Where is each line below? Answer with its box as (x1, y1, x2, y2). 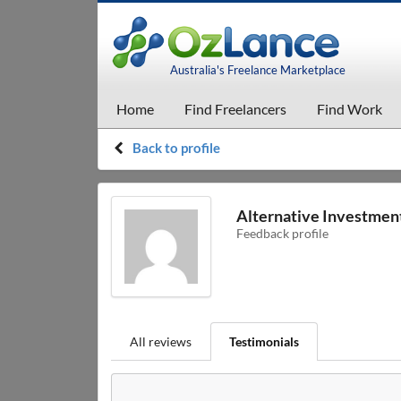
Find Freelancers (183, 100, 286, 118)
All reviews (129, 333, 192, 349)
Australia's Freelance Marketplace (169, 63, 346, 77)
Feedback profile (236, 226, 329, 242)
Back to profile (132, 139, 220, 156)
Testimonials (228, 333, 299, 349)
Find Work (316, 100, 382, 118)
